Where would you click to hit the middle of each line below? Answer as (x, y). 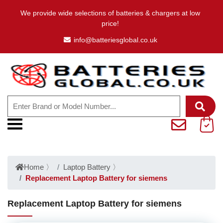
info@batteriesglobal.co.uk (115, 40)
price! (110, 23)
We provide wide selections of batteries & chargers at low (110, 13)
